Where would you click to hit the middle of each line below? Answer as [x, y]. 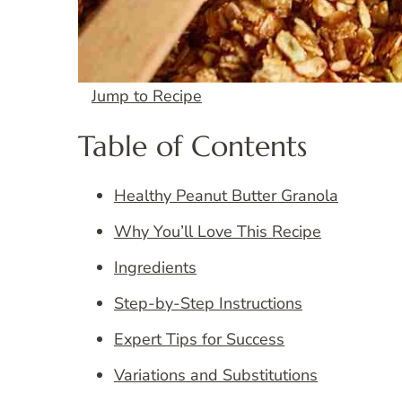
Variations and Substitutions [216, 376]
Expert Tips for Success [199, 340]
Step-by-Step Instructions [208, 304]
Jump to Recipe [147, 96]
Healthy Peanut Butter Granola [226, 196]
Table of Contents [192, 146]
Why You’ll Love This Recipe [218, 232]
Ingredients [155, 268]
